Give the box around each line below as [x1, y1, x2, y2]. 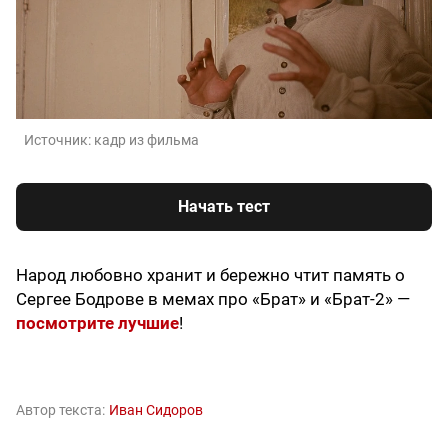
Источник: [24, 131, 94, 148]
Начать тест [178, 196, 270, 216]
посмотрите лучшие [16, 312, 179, 333]
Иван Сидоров [109, 401, 203, 418]
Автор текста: [16, 401, 105, 418]
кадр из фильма [94, 131, 199, 148]
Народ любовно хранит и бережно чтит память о [16, 264, 405, 285]
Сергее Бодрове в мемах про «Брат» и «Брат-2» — [16, 288, 410, 309]
